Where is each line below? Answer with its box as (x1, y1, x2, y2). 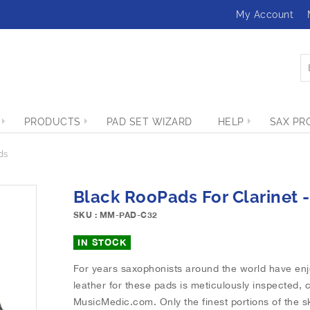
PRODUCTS (24, 116, 81, 127)
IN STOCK (77, 236, 127, 248)
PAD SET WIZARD (106, 116, 192, 127)
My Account (236, 9, 293, 20)
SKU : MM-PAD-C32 (73, 209, 158, 220)
